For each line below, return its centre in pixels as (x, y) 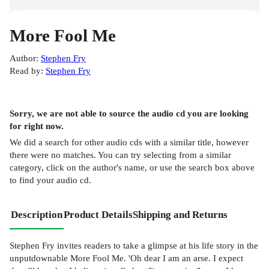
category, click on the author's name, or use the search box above (132, 167)
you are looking (217, 113)
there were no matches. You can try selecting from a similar (120, 154)
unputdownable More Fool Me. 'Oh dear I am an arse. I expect (126, 258)
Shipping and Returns (180, 214)
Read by (25, 71)
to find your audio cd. (50, 180)
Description (37, 214)
